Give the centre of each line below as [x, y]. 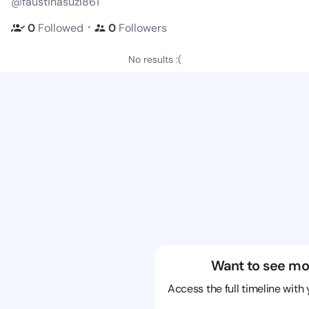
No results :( [154, 59]
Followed [61, 28]
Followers [143, 28]
